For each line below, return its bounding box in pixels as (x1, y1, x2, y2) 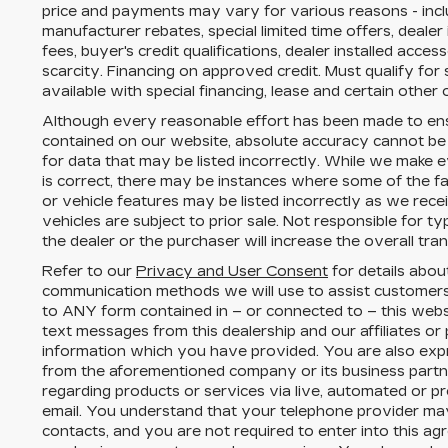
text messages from (42, 322, 192, 340)
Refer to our (42, 262, 136, 280)
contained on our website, (42, 132, 235, 150)
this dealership (192, 322, 296, 340)
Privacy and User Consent (136, 262, 328, 280)
